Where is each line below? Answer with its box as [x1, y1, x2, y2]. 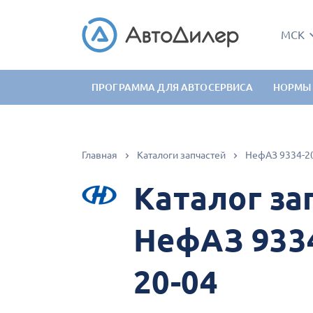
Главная [82, 150, 117, 161]
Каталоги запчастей [137, 150, 226, 161]
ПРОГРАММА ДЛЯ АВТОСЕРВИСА [92, 82, 254, 93]
